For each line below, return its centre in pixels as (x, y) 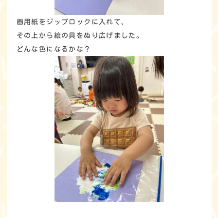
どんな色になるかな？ (54, 49)
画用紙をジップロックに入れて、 (73, 22)
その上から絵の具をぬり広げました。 (80, 36)
